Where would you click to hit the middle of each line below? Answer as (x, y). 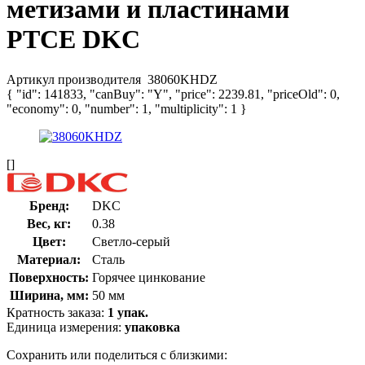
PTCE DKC (73, 40)
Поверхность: (49, 277)
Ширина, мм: (49, 295)
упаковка (152, 327)
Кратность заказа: (57, 312)
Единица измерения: (66, 327)
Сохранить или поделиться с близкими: (117, 354)
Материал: (49, 259)
